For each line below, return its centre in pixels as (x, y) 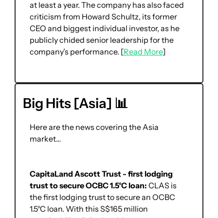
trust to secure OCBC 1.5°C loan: (89, 186)
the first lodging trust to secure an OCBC (102, 197)
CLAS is (163, 186)
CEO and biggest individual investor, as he (105, 28)
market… (46, 139)
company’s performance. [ (77, 52)
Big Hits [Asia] (69, 103)
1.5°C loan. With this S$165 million (89, 209)
